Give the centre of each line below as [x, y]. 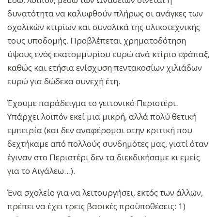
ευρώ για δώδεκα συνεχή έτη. [64, 81]
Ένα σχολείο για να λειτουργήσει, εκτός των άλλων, [105, 193]
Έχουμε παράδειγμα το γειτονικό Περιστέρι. [93, 103]
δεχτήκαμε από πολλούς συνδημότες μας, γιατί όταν [108, 144]
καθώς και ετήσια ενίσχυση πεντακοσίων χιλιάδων [105, 68]
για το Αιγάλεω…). [42, 171]
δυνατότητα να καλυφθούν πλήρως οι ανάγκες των [105, 14]
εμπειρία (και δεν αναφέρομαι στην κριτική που [100, 130]
